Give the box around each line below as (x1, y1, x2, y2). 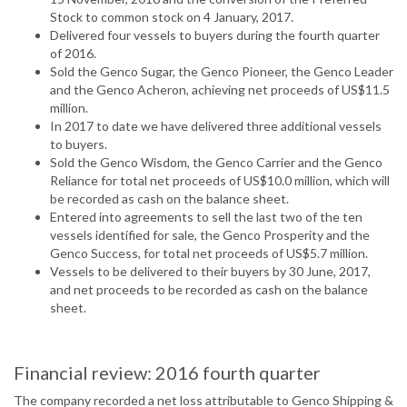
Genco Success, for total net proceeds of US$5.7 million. (50, 245, 368, 262)
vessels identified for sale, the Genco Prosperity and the (50, 227, 370, 243)
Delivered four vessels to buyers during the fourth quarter (50, 27, 380, 44)
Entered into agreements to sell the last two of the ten (50, 209, 362, 225)
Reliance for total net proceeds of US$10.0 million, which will (50, 173, 390, 189)
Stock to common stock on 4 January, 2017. (50, 9, 293, 25)
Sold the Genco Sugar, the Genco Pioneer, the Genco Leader (50, 64, 393, 80)
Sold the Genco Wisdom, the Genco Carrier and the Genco (50, 154, 382, 171)
